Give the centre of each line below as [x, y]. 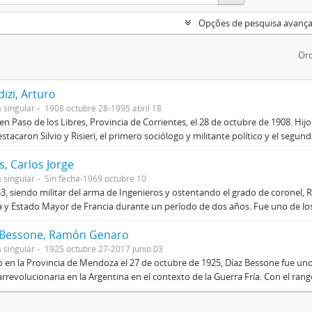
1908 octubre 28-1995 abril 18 [103, 108]
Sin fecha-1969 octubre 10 [95, 178]
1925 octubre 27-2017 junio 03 [104, 248]
